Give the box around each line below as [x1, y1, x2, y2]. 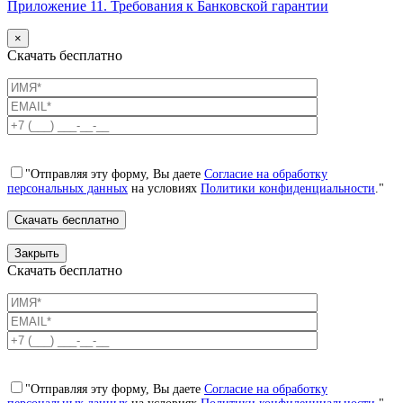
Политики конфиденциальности [201, 182, 375, 196]
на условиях [128, 182, 201, 196]
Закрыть [14, 246, 59, 261]
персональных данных [7, 182, 128, 196]
